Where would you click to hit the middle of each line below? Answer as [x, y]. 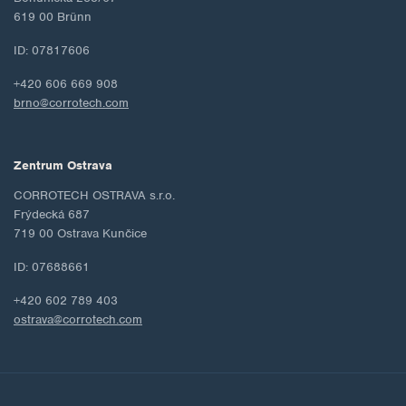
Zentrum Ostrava [63, 165]
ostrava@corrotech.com [78, 319]
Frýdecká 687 [52, 214]
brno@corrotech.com [71, 102]
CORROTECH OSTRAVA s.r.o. [94, 195]
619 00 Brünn [53, 16]
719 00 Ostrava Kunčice [80, 233]
